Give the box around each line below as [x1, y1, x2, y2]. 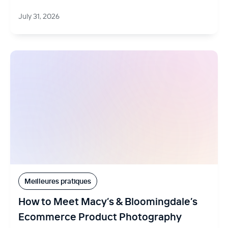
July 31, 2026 [18, 11, 60, 21]
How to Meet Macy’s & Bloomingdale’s [18, 195, 197, 208]
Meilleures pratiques [24, 177, 92, 186]
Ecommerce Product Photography [18, 210, 181, 223]
